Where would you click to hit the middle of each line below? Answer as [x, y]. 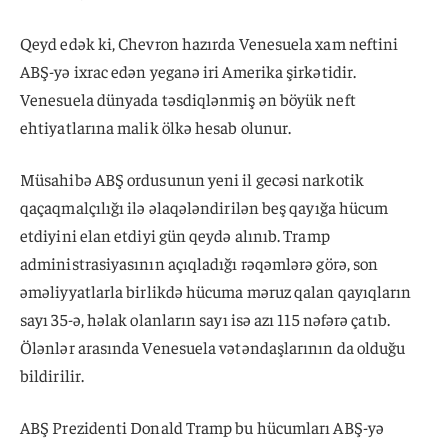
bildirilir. [52, 374]
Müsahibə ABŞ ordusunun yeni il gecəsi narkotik [192, 178]
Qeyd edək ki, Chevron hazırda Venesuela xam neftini [209, 43]
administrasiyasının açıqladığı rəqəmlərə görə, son [199, 262]
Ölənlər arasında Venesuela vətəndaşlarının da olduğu [213, 346]
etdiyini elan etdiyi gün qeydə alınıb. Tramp [175, 234]
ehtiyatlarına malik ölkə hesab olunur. [156, 127]
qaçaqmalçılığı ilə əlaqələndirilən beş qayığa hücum [204, 206]
